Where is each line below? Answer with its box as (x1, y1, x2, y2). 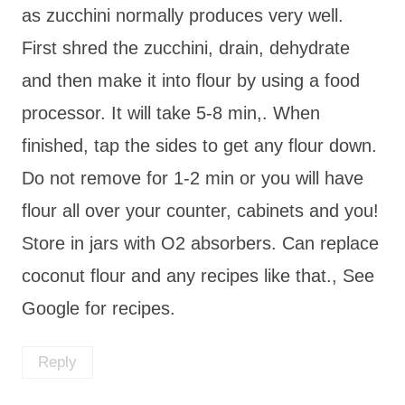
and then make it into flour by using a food (22, 71, 360, 91)
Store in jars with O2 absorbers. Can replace (22, 233, 379, 254)
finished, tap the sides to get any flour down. (22, 136, 377, 156)
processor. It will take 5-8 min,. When (22, 103, 320, 124)
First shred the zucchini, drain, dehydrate (22, 38, 350, 59)
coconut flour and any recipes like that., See (22, 266, 374, 287)
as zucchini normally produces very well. (22, 5, 344, 26)
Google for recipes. (22, 298, 175, 319)
